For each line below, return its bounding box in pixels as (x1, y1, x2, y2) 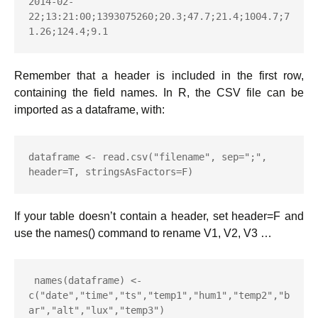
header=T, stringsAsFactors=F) (28, 166, 193, 177)
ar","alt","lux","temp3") (28, 305, 165, 316)
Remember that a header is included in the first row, (14, 70, 304, 82)
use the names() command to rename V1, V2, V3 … (14, 227, 272, 239)
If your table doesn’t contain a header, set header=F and (14, 210, 304, 222)
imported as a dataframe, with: (14, 104, 165, 116)
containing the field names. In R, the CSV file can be (14, 87, 304, 99)
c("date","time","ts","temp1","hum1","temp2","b (28, 290, 290, 301)
